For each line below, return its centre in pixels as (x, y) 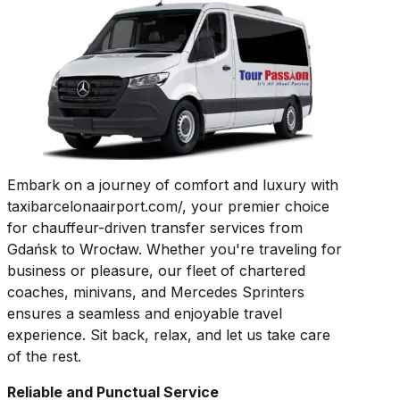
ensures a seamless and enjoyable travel (145, 314)
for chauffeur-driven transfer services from (155, 228)
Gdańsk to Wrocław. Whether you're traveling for (175, 250)
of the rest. (44, 357)
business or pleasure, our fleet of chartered (156, 271)
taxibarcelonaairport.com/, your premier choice (168, 207)
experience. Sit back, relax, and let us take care (169, 335)
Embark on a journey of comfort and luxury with (173, 185)
